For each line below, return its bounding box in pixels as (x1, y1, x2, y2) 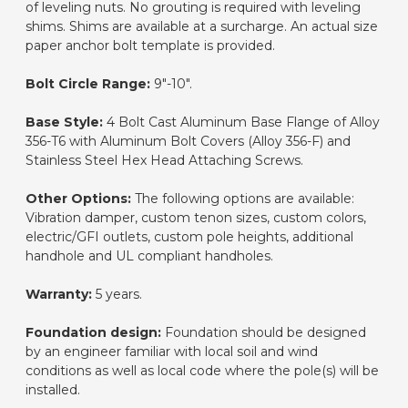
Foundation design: (25, 323, 161, 341)
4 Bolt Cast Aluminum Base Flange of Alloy (103, 113, 380, 130)
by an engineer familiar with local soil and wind (25, 342, 318, 360)
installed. (25, 381, 80, 398)
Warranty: (25, 285, 92, 302)
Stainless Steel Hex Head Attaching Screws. (25, 151, 303, 168)
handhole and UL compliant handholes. (25, 247, 273, 264)
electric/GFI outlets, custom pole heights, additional (25, 228, 353, 245)
